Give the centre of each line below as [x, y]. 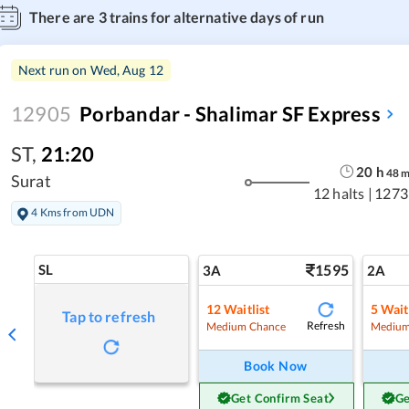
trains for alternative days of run [215, 16]
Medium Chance [246, 326]
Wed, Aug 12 [127, 69]
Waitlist [247, 309]
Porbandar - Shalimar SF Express [230, 113]
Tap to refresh [109, 317]
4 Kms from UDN [73, 213]
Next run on [54, 69]
